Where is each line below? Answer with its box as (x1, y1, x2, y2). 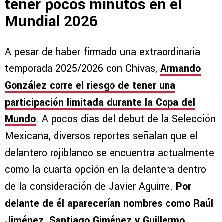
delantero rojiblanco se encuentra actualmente (5, 145, 214, 160)
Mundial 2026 (5, 10, 98, 32)
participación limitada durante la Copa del (5, 95, 195, 110)
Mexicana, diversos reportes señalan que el (5, 128, 198, 143)
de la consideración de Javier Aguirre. (5, 179, 176, 194)
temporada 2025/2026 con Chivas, (5, 61, 160, 76)
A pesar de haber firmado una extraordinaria (5, 44, 200, 59)
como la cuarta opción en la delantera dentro (5, 162, 206, 177)
